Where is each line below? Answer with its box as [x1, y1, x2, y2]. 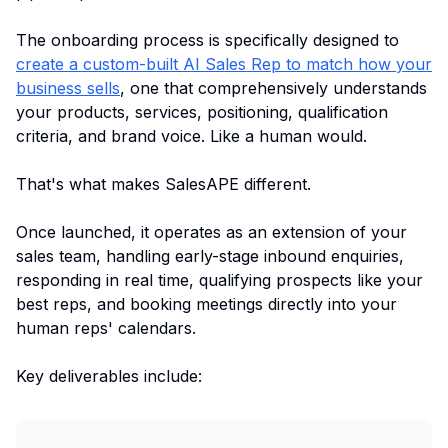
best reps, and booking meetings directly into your [16, 294, 397, 315]
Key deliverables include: [16, 366, 202, 387]
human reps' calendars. [16, 318, 196, 339]
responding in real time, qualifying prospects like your [16, 270, 423, 291]
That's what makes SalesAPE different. [16, 174, 311, 195]
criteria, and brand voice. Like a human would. [16, 126, 367, 147]
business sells [16, 78, 120, 99]
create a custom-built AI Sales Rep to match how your [16, 54, 432, 75]
